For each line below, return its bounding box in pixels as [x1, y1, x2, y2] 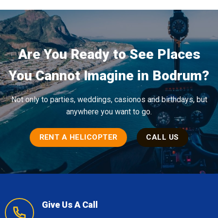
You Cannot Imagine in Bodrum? [9, 67, 209, 84]
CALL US [146, 132, 179, 142]
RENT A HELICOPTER [39, 132, 118, 142]
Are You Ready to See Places [18, 46, 200, 62]
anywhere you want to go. [66, 107, 152, 116]
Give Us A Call [41, 199, 98, 210]
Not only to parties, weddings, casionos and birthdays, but [11, 94, 207, 104]
